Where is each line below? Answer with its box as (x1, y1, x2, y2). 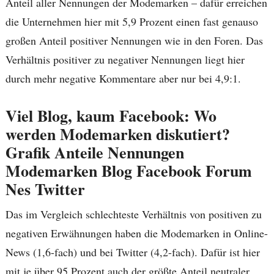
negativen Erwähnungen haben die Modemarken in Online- (5, 226, 268, 240)
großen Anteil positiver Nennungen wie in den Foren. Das (5, 33, 263, 48)
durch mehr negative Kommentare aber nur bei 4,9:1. (5, 71, 241, 86)
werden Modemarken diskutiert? (5, 122, 230, 146)
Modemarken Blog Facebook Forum (5, 159, 252, 182)
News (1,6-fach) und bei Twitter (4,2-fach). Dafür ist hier (5, 245, 260, 259)
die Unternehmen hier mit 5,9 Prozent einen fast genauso (5, 14, 258, 29)
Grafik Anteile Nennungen (5, 141, 184, 164)
